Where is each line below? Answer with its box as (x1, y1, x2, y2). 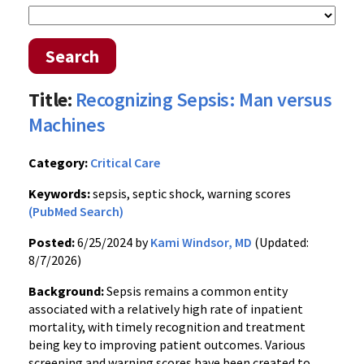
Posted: (28, 234, 75, 250)
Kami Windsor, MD (150, 234, 252, 250)
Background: (28, 283, 104, 299)
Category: (28, 154, 88, 171)
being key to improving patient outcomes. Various (28, 336, 305, 353)
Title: (28, 87, 72, 112)
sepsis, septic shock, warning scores (90, 185, 291, 201)
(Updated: (252, 234, 309, 250)
